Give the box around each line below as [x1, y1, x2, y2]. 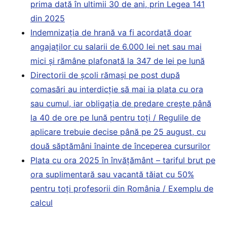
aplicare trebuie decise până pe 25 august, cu [30, 126, 206, 137]
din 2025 [30, 13, 65, 23]
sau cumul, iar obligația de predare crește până [30, 98, 211, 108]
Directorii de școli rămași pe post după [30, 69, 180, 80]
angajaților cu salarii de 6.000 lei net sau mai [30, 41, 202, 52]
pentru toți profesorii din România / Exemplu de [30, 183, 213, 194]
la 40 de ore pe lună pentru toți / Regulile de [30, 112, 201, 123]
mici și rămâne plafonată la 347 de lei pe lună [30, 55, 205, 66]
